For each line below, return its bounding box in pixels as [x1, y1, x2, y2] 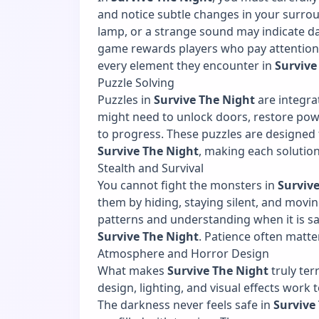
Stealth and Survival [98, 159, 204, 176]
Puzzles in [98, 91, 154, 108]
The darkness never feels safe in [98, 296, 273, 313]
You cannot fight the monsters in [98, 177, 278, 193]
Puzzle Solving [98, 74, 174, 90]
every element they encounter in [98, 57, 275, 73]
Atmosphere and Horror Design [98, 245, 269, 261]
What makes [98, 262, 167, 278]
